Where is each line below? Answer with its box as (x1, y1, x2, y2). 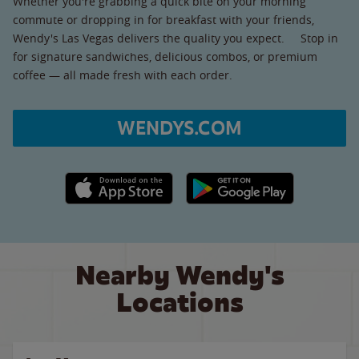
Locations (115, 285, 244, 320)
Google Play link (185, 172, 269, 188)
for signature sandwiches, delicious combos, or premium (13, 48, 317, 64)
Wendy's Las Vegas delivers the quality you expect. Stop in (13, 30, 338, 46)
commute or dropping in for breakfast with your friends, (13, 11, 314, 27)
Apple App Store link (64, 172, 174, 188)
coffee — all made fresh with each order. (13, 67, 232, 83)
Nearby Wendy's (75, 258, 284, 292)
